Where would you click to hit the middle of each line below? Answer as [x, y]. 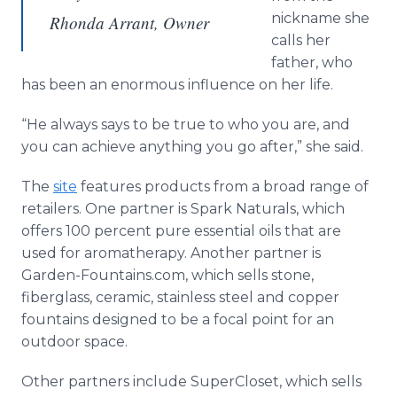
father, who [312, 62]
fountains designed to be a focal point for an [178, 319]
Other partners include [106, 381]
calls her [301, 40]
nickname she [320, 18]
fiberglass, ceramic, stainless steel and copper [180, 297]
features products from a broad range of [223, 187]
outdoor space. [74, 342]
